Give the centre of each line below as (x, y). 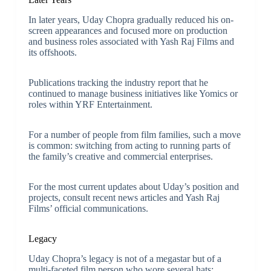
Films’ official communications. (88, 209)
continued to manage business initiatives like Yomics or (133, 94)
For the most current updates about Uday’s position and (133, 187)
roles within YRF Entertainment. (90, 105)
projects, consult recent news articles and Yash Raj (124, 198)
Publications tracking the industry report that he (118, 83)
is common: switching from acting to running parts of (129, 146)
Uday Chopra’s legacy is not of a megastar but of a (125, 258)
